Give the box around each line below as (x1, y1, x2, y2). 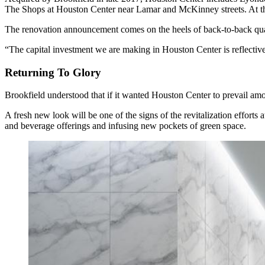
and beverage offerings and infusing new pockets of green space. (5, 121, 246, 131)
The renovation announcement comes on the (5, 24, 172, 34)
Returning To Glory (5, 66, 101, 79)
